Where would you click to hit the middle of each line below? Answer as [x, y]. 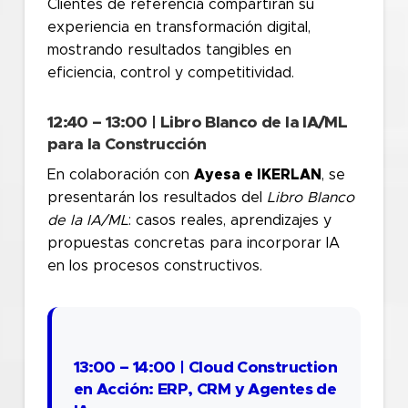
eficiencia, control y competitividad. [170, 72]
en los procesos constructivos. [154, 266]
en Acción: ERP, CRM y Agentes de [205, 390]
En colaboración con [120, 175]
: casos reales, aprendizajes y [229, 221]
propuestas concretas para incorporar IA [193, 244]
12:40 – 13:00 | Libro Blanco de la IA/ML [197, 123]
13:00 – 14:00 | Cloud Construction [205, 368]
